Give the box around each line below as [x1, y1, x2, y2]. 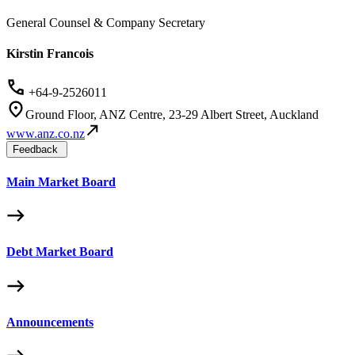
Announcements [6, 315, 94, 329]
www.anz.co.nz [6, 127, 85, 141]
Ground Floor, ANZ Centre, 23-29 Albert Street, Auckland [25, 108, 319, 122]
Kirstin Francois [6, 47, 94, 61]
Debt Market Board [6, 245, 113, 259]
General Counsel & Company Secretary [6, 15, 205, 29]
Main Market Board [6, 174, 116, 189]
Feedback [13, 143, 58, 156]
